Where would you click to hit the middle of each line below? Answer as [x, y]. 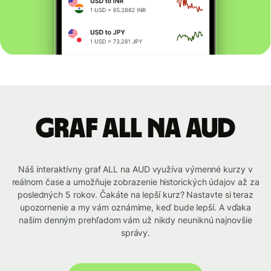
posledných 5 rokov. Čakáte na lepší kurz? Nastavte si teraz [135, 195]
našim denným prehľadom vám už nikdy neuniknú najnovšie [135, 220]
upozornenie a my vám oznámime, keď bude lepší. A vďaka [135, 207]
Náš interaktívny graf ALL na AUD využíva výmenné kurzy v [135, 169]
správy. [135, 233]
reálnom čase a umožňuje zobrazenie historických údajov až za [135, 182]
